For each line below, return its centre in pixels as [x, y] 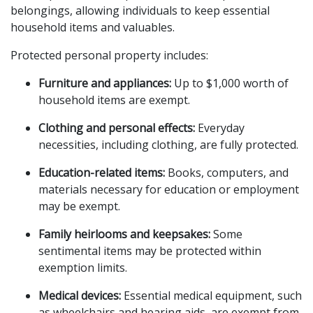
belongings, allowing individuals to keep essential [140, 10]
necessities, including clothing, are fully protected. [168, 145]
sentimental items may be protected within [150, 251]
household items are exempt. [114, 100]
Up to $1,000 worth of [230, 83]
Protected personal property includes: [109, 55]
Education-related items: [102, 173]
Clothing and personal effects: [117, 128]
